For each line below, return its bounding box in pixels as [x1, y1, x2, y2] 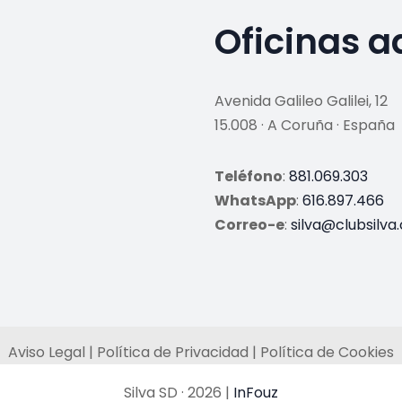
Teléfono [214, 166, 283, 187]
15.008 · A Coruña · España [214, 115, 395, 135]
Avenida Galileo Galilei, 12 [214, 91, 388, 111]
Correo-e [214, 214, 284, 235]
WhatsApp [214, 190, 296, 211]
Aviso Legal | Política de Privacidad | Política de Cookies [8, 342, 394, 363]
